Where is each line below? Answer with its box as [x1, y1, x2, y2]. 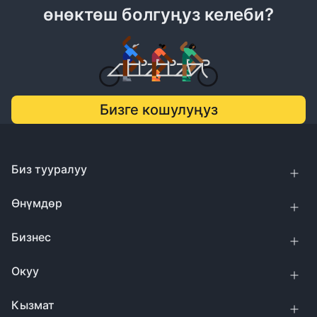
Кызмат [11, 298, 54, 313]
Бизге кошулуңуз [99, 101, 218, 119]
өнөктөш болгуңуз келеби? [43, 4, 274, 25]
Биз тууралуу [11, 162, 87, 177]
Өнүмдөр [11, 196, 62, 211]
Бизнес [11, 230, 51, 245]
